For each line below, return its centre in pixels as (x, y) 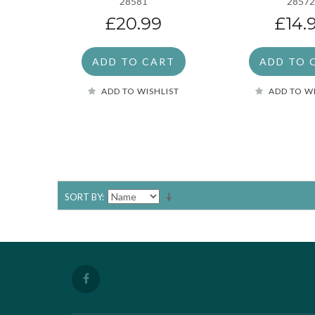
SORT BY (83, 197)
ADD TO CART (134, 61)
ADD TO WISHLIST (141, 91)
